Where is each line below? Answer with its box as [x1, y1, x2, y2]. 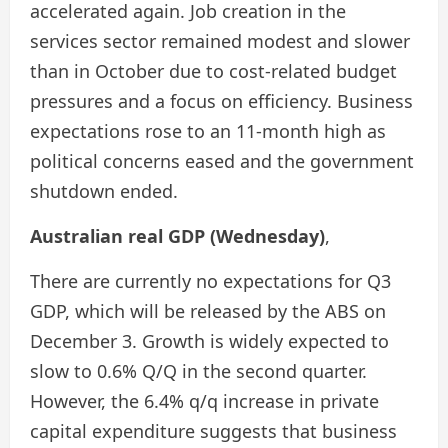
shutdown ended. [30, 179, 178, 203]
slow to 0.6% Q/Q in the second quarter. [30, 359, 367, 383]
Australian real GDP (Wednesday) [30, 224, 325, 248]
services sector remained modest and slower [30, 29, 410, 53]
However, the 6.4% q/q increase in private [30, 389, 379, 413]
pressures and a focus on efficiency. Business [30, 89, 413, 113]
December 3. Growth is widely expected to [30, 329, 389, 353]
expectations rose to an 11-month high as [30, 119, 386, 143]
